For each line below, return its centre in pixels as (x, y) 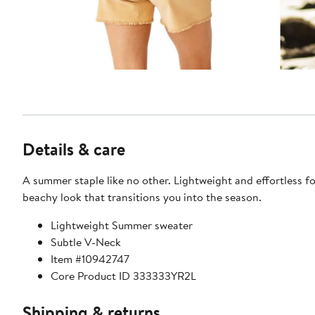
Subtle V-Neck (86, 242)
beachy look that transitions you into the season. (142, 197)
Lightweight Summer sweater (122, 225)
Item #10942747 (90, 259)
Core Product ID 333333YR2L (123, 276)
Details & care (74, 149)
